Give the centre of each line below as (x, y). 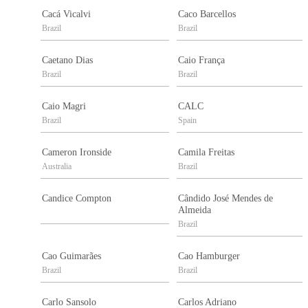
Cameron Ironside (77, 153)
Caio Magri (64, 107)
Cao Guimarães (71, 256)
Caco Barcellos (207, 14)
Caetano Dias (67, 60)
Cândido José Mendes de (225, 199)
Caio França (201, 60)
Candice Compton (77, 199)
